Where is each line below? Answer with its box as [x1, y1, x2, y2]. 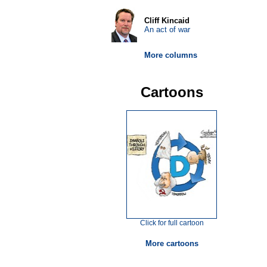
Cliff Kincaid [144, 16, 190, 25]
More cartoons [145, 239, 198, 248]
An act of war [144, 25, 190, 34]
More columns [144, 51, 197, 60]
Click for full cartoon [139, 219, 204, 227]
